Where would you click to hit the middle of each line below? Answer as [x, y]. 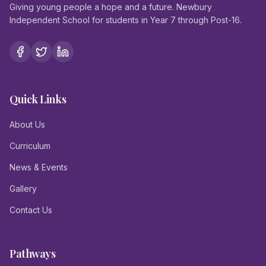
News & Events [39, 167]
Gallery [23, 189]
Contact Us [31, 210]
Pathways [33, 254]
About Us [27, 124]
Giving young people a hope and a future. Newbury [111, 7]
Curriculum [30, 146]
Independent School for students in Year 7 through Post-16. [126, 20]
